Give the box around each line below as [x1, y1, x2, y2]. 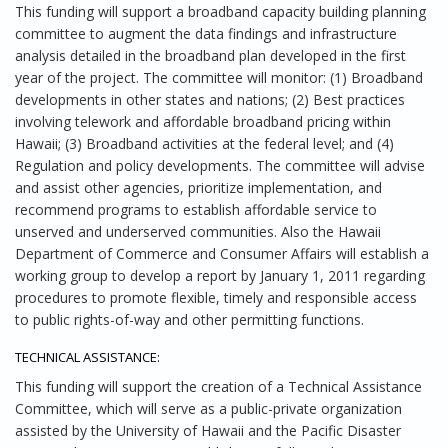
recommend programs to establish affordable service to [15, 200, 377, 219]
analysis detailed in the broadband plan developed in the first [15, 46, 406, 65]
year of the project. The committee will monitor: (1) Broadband [15, 68, 423, 87]
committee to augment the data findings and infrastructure [15, 24, 397, 43]
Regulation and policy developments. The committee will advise [15, 156, 425, 175]
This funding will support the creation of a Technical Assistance [15, 377, 422, 396]
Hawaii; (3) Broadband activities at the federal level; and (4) [15, 134, 394, 153]
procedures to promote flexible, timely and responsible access [15, 288, 417, 307]
